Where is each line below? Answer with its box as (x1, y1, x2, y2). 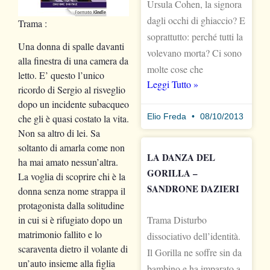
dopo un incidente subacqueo (18, 98, 129, 111)
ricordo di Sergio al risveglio (18, 83, 125, 96)
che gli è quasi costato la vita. (18, 112, 129, 125)
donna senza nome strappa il (18, 184, 125, 198)
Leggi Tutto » (147, 77, 198, 90)
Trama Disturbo (147, 213, 207, 226)
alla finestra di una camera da (18, 54, 128, 67)
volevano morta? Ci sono (147, 46, 242, 59)
